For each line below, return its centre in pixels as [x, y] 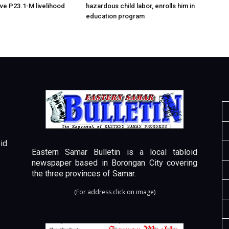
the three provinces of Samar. [84, 174]
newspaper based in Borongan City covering [114, 163]
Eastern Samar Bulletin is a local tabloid [114, 152]
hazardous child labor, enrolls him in [140, 6]
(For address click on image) [114, 192]
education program [115, 16]
